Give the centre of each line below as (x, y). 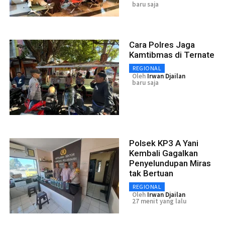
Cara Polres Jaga (162, 45)
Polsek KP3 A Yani (164, 143)
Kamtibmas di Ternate (172, 55)
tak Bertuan (151, 174)
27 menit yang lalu (159, 201)
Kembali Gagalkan (163, 153)
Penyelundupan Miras (170, 163)
